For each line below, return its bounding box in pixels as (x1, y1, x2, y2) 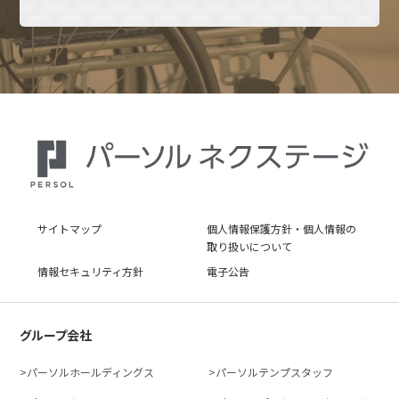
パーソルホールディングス (27, 364, 155, 380)
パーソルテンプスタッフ (216, 364, 333, 380)
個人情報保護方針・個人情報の (207, 221, 356, 237)
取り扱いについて (207, 239, 292, 255)
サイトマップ (37, 221, 102, 237)
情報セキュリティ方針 (37, 264, 144, 280)
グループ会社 (20, 326, 93, 345)
